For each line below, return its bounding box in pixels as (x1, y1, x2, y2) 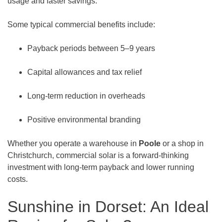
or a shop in (161, 139, 204, 148)
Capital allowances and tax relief (27, 67, 142, 76)
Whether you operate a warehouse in (7, 139, 139, 148)
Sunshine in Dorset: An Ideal (7, 197, 209, 216)
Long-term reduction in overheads (27, 91, 145, 100)
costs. (7, 174, 28, 183)
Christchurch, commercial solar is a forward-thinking (7, 151, 189, 160)
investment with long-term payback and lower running (7, 163, 194, 171)
